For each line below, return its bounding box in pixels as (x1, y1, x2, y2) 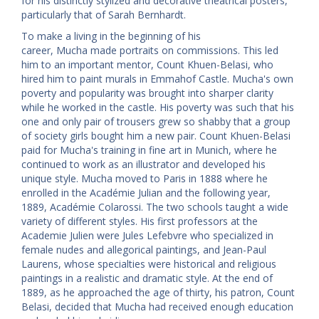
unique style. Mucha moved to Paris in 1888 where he (21, 171, 268, 185)
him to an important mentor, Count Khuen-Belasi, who (21, 57, 273, 71)
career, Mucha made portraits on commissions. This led (21, 43, 278, 57)
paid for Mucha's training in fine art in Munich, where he (21, 142, 277, 157)
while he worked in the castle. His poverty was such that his (21, 100, 294, 114)
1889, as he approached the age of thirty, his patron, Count (21, 285, 295, 299)
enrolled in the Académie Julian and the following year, (21, 185, 271, 199)
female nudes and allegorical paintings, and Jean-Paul (21, 242, 266, 256)
